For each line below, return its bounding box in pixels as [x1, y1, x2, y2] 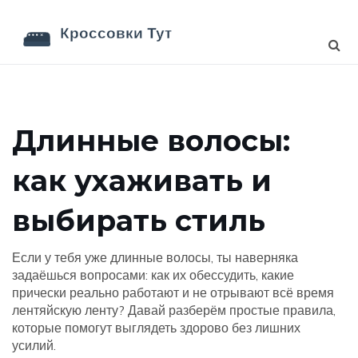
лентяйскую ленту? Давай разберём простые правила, [12, 302, 336, 318]
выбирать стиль [12, 203, 265, 238]
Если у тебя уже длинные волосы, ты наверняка [12, 249, 298, 265]
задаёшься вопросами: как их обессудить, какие [12, 267, 294, 283]
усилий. [12, 337, 56, 353]
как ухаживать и [12, 163, 272, 198]
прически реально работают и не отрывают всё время [12, 284, 334, 300]
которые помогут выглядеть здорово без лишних [12, 320, 300, 336]
